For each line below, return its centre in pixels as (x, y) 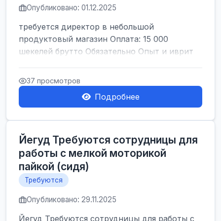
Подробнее (117, 97)
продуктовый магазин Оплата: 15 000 (93, 39)
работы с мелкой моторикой (92, 153)
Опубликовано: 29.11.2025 (72, 200)
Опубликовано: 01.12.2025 (72, 8)
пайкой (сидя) (54, 166)
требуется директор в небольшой (86, 27)
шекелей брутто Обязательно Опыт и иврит (106, 51)
